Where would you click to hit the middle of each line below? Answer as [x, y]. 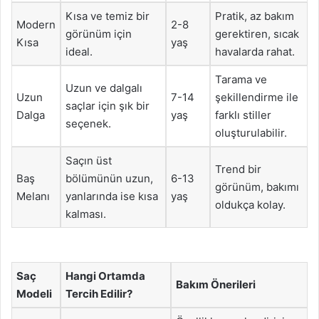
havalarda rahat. [255, 52]
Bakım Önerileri [216, 284]
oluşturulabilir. [251, 133]
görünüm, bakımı [257, 187]
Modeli [34, 293]
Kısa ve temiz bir [108, 16]
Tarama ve [241, 79]
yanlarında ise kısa [112, 196]
